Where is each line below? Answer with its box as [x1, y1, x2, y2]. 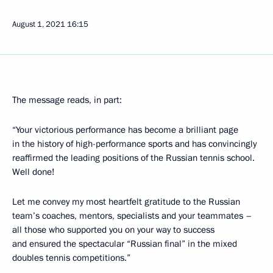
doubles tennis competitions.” [12, 252, 130, 264]
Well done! [12, 166, 55, 178]
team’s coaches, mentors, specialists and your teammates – [12, 210, 252, 222]
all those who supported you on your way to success [12, 224, 214, 236]
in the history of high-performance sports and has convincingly [12, 138, 257, 150]
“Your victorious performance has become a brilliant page [12, 124, 238, 136]
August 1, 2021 [12, 19, 65, 30]
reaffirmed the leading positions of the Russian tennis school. [12, 152, 255, 164]
